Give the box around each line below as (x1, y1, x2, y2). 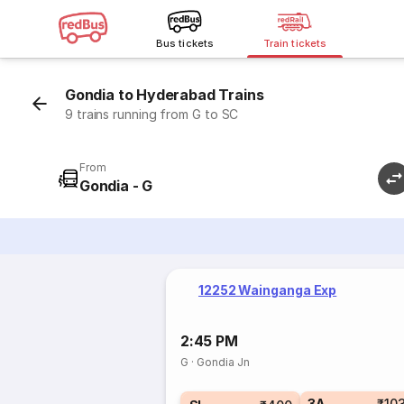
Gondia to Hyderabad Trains (65, 86, 264, 104)
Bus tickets (156, 37, 214, 50)
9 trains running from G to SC (65, 106, 239, 122)
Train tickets (263, 37, 326, 50)
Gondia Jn (197, 355, 251, 369)
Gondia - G (79, 177, 153, 195)
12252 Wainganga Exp (198, 282, 337, 298)
